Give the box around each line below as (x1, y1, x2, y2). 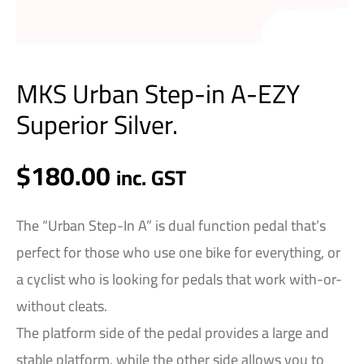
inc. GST (116, 158, 186, 197)
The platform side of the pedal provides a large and (16, 318, 329, 346)
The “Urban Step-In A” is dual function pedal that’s (16, 211, 326, 239)
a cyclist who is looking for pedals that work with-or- (16, 265, 342, 292)
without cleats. (16, 292, 107, 319)
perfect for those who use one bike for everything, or (16, 238, 340, 266)
